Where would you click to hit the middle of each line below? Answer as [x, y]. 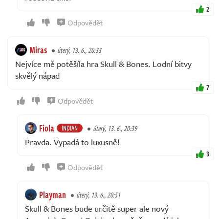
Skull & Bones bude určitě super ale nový [97, 208]
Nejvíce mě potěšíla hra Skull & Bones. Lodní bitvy [103, 64]
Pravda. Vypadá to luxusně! [72, 142]
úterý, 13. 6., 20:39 [115, 128]
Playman [53, 194]
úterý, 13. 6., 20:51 [98, 195]
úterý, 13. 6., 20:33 [79, 50]
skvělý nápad [37, 75]
